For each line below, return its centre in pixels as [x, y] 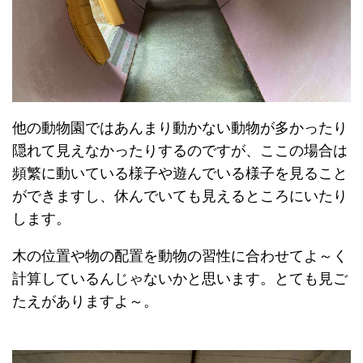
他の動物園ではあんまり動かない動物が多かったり [180, 128]
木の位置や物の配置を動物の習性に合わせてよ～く [180, 256]
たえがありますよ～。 [85, 302]
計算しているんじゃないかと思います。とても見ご [180, 279]
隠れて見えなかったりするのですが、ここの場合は [180, 151]
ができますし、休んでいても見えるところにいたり [180, 196]
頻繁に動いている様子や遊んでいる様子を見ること [180, 174]
